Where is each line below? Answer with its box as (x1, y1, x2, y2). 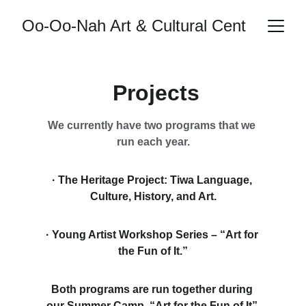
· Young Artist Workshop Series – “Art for (45, 229, 261, 240)
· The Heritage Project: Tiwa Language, (51, 174, 255, 186)
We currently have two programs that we (48, 120, 258, 131)
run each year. (116, 136, 190, 148)
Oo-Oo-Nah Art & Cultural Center (22, 16, 260, 35)
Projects (113, 81, 199, 105)
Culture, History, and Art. (89, 191, 217, 202)
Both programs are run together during (51, 283, 255, 295)
